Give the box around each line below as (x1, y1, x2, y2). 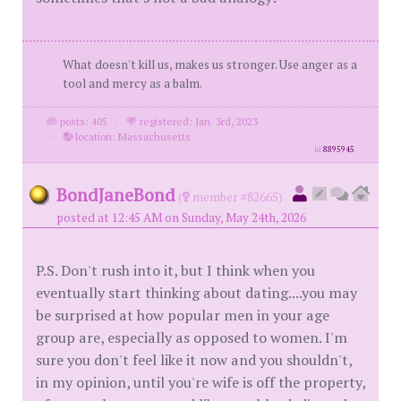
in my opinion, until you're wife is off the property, (36, 372, 365, 392)
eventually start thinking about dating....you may (36, 283, 357, 303)
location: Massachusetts (72, 130, 191, 143)
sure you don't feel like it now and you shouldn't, (36, 350, 352, 370)
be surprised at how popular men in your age (36, 305, 329, 325)
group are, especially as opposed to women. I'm (36, 328, 347, 347)
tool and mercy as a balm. (63, 75, 202, 91)
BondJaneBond (56, 183, 175, 207)
